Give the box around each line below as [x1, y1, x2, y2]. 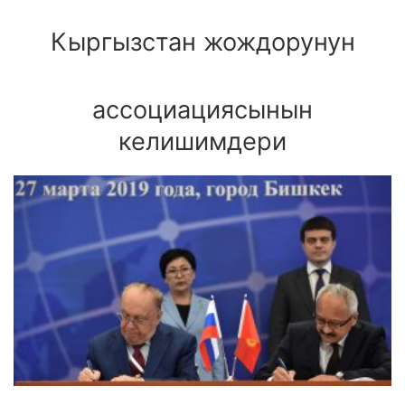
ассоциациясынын [92, 94, 313, 125]
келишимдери [118, 126, 287, 156]
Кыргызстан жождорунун [50, 26, 355, 57]
